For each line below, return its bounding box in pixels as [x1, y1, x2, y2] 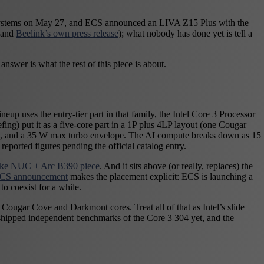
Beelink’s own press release [16, 28, 118, 39]
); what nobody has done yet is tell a [118, 28, 252, 39]
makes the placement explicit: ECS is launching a [68, 171, 253, 181]
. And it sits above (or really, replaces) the [100, 161, 253, 171]
